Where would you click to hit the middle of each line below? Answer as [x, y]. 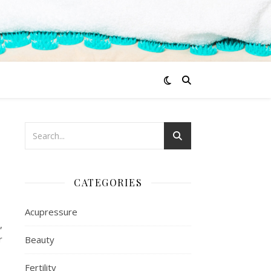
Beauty [40, 240]
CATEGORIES [108, 182]
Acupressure [51, 212]
